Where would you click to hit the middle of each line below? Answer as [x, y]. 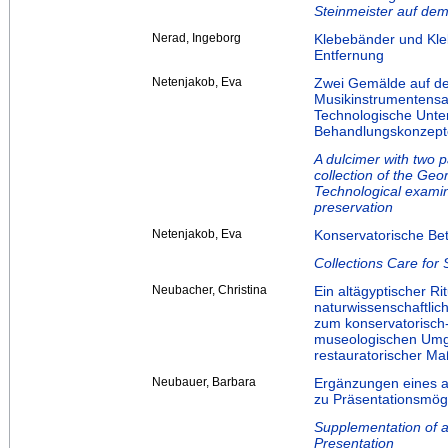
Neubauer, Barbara [204, 382]
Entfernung [349, 55]
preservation [353, 207]
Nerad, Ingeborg [196, 38]
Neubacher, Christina [209, 290]
